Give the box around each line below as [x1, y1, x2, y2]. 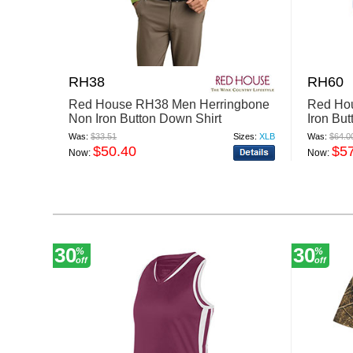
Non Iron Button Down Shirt [69, 111, 222, 125]
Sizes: [233, 131, 258, 141]
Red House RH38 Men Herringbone [69, 97, 270, 111]
